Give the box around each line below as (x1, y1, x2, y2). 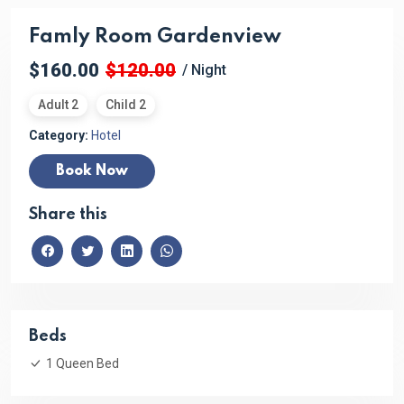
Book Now (56, 164, 128, 179)
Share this (29, 207, 107, 224)
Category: (29, 128, 88, 143)
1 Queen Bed (46, 356, 119, 372)
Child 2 (106, 97, 146, 113)
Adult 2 (38, 97, 78, 113)
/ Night (182, 61, 226, 79)
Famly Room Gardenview (29, 27, 281, 48)
